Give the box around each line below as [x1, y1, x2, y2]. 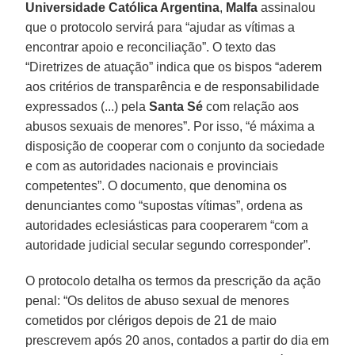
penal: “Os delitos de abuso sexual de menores [25, 293, 290, 307]
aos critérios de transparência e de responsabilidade [25, 79, 320, 94]
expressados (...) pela [25, 99, 150, 113]
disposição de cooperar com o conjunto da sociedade [25, 139, 326, 153]
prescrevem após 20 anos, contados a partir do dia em [25, 333, 330, 347]
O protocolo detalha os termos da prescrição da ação [25, 273, 322, 288]
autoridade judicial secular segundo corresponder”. [25, 238, 311, 252]
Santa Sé [149, 99, 204, 113]
